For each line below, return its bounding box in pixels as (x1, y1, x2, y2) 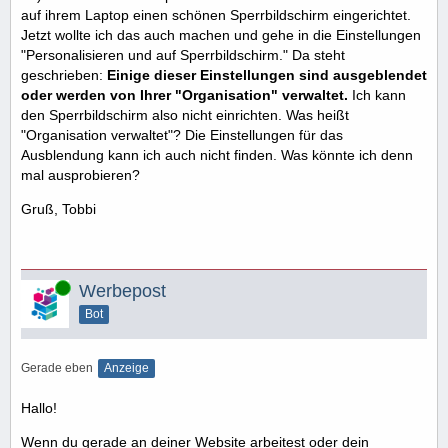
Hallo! (21, 399, 57, 416)
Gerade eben (21, 360, 93, 375)
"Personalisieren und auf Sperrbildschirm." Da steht (21, 46, 345, 63)
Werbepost (79, 280, 166, 301)
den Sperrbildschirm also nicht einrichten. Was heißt (21, 106, 349, 123)
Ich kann (352, 86, 406, 103)
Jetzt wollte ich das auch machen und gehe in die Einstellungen (21, 26, 421, 43)
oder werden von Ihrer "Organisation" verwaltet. (21, 86, 352, 103)
